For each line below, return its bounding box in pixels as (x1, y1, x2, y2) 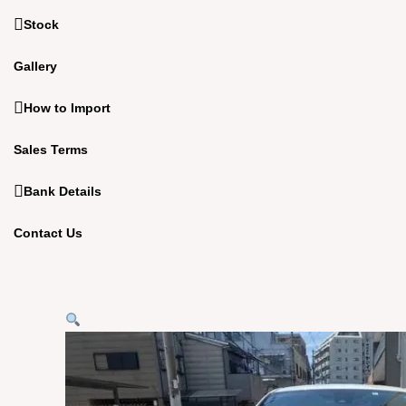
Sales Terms (14, 142, 88, 158)
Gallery (14, 59, 57, 74)
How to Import (24, 101, 111, 116)
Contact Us (14, 226, 82, 241)
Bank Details (24, 184, 101, 199)
